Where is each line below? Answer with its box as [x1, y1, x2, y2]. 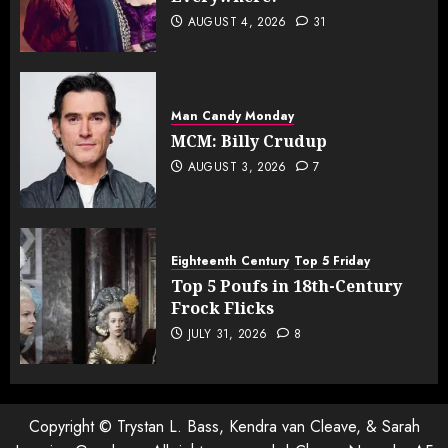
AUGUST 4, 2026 [187, 12, 287, 31]
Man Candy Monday [171, 106, 294, 125]
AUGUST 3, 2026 [187, 157, 287, 176]
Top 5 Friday [294, 251, 370, 270]
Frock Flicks [171, 296, 274, 319]
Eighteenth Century [171, 251, 289, 270]
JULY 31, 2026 [187, 324, 268, 343]
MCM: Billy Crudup [171, 129, 327, 152]
